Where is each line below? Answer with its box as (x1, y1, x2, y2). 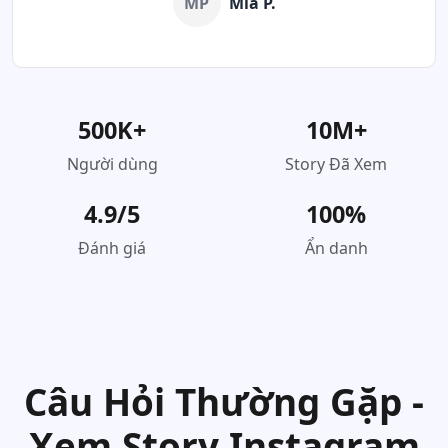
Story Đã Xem (285, 153, 387, 175)
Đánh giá (78, 237, 146, 259)
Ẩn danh (304, 237, 368, 259)
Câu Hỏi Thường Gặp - (24, 377, 424, 427)
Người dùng (66, 153, 158, 175)
